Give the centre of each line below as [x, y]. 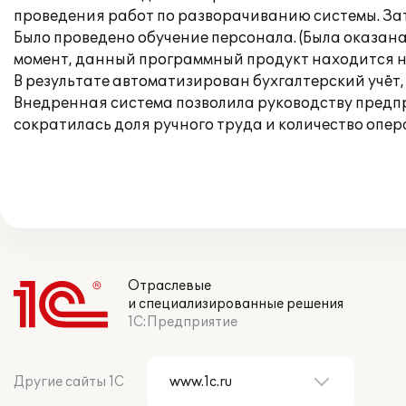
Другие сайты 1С [69, 382]
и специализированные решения [236, 304]
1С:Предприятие [183, 322]
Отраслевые [169, 286]
